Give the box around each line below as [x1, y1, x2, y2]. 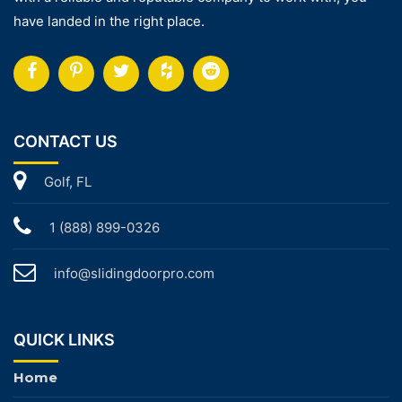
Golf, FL [44, 172, 92, 190]
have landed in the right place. [13, 12, 205, 30]
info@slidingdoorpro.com [54, 264, 214, 282]
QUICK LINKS [13, 329, 115, 349]
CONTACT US [13, 131, 118, 151]
